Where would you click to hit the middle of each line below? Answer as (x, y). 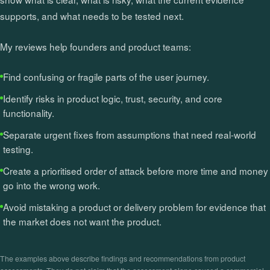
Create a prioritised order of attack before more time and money (136, 170)
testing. (18, 149)
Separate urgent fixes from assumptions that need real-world (130, 134)
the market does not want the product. (82, 221)
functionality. (29, 112)
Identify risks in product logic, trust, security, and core (113, 98)
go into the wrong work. (52, 185)
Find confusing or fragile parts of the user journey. (106, 76)
